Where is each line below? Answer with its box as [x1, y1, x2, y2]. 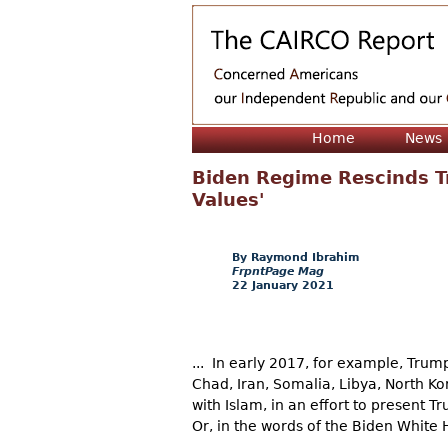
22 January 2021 [232, 279, 334, 292]
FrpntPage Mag [232, 265, 324, 278]
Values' [192, 190, 265, 210]
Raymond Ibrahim [251, 251, 359, 264]
